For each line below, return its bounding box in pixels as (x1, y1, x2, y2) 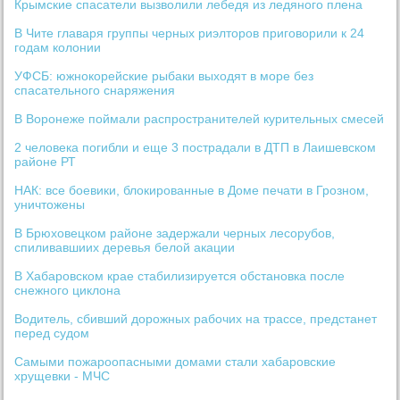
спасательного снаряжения (14, 83, 176, 98)
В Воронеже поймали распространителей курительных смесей (14, 112, 385, 127)
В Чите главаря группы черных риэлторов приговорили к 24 (14, 26, 365, 41)
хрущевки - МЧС (14, 369, 111, 384)
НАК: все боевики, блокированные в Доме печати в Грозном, (14, 183, 370, 198)
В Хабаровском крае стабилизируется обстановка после (14, 269, 346, 284)
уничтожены (14, 197, 86, 212)
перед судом (14, 326, 90, 341)
